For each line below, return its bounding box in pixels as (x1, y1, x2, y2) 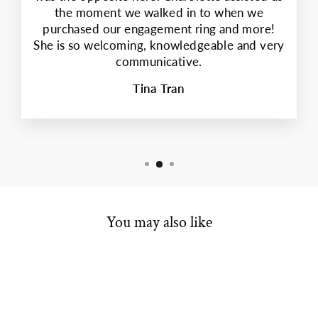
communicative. (116, 55, 202, 70)
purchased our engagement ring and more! (43, 22, 275, 37)
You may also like (106, 212, 212, 233)
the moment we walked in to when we (54, 6, 264, 21)
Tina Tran (133, 82, 185, 97)
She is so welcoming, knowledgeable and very (33, 38, 285, 53)
